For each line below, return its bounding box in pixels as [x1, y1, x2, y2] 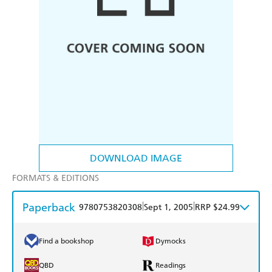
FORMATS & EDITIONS [12, 173, 99, 184]
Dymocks [155, 237, 186, 246]
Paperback [22, 200, 75, 215]
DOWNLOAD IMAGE [90, 152, 182, 165]
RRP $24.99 [195, 202, 240, 213]
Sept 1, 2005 [144, 202, 193, 213]
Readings [155, 261, 186, 270]
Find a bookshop [39, 237, 93, 246]
